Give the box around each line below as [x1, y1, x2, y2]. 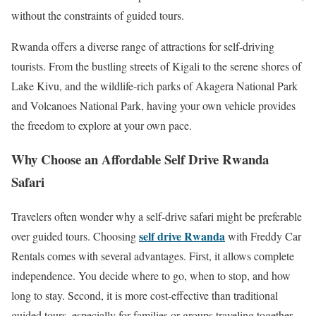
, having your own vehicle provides [141, 97, 296, 113]
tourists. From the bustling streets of [11, 58, 172, 73]
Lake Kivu [11, 78, 59, 93]
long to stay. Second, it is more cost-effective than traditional [11, 288, 278, 303]
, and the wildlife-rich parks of [59, 78, 195, 93]
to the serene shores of [200, 58, 301, 73]
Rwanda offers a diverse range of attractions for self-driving [11, 38, 274, 54]
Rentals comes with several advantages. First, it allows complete [11, 248, 294, 264]
